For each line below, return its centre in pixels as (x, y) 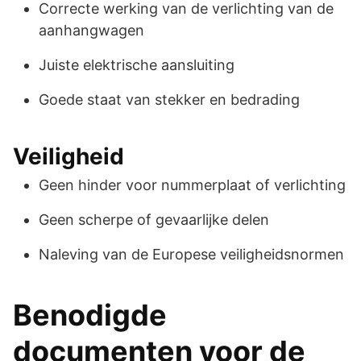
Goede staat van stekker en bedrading (169, 99)
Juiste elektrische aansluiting (137, 64)
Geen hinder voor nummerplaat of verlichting (192, 185)
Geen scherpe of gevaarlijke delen (154, 219)
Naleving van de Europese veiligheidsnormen (191, 254)
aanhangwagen (91, 30)
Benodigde (90, 315)
